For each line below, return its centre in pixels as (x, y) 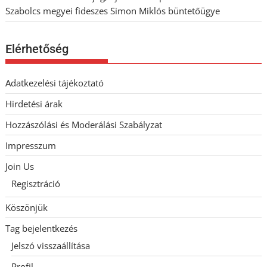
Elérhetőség (37, 49)
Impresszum (31, 146)
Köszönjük (27, 208)
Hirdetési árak (34, 104)
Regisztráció (36, 184)
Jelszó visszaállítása (51, 246)
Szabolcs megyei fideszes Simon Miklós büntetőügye (113, 10)
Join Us (20, 167)
